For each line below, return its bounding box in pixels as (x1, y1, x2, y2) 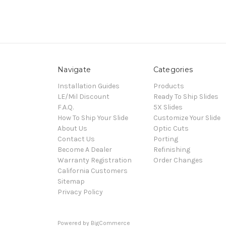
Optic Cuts (153, 124, 189, 133)
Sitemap (58, 177, 85, 186)
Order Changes (153, 155, 203, 164)
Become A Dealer (58, 145, 112, 154)
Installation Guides (58, 81, 120, 90)
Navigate (58, 65, 91, 74)
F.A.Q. (58, 102, 74, 111)
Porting (153, 134, 178, 143)
